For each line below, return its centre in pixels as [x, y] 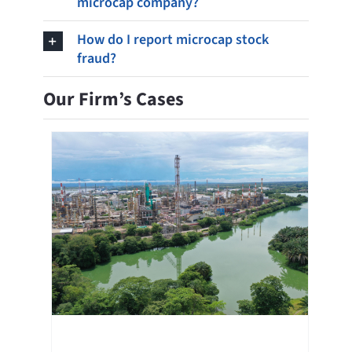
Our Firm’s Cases [113, 100]
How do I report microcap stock [172, 40]
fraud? [96, 59]
